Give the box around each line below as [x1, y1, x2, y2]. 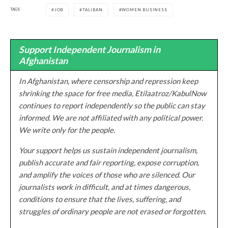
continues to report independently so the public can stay [19, 100, 205, 110]
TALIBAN [82, 7, 103, 12]
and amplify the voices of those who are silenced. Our [19, 169, 195, 179]
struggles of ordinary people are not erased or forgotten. [19, 206, 206, 216]
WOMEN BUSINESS [122, 7, 167, 12]
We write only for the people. [19, 125, 115, 134]
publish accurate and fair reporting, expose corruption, [19, 157, 199, 167]
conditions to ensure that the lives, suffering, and [19, 194, 181, 204]
